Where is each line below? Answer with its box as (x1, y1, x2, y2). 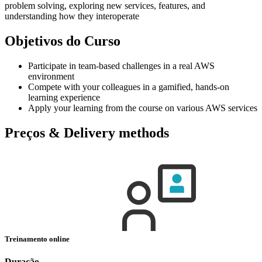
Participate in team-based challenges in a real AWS (28, 60, 215, 71)
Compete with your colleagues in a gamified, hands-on (28, 81, 229, 92)
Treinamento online (5, 234, 71, 243)
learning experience (28, 92, 100, 102)
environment (28, 71, 74, 81)
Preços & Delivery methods (5, 125, 169, 140)
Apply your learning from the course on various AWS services (28, 102, 257, 113)
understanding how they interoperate (5, 11, 139, 21)
